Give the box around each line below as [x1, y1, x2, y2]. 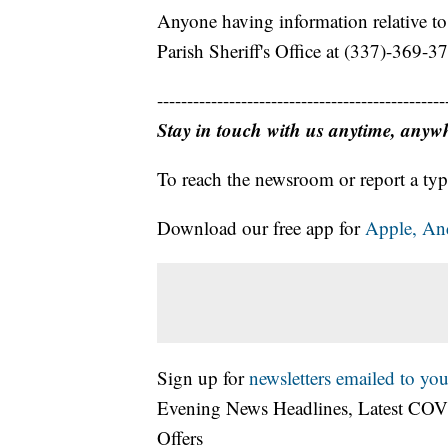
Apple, [365, 215, 422, 241]
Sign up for [157, 365, 249, 391]
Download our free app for [157, 215, 365, 241]
